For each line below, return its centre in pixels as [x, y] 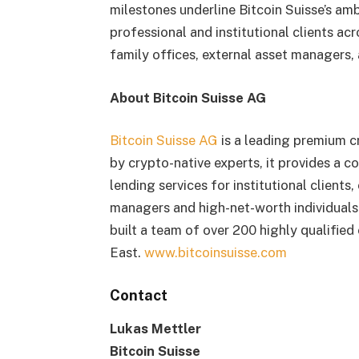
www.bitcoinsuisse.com [215, 253]
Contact [138, 296]
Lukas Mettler [155, 328]
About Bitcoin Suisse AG [188, 97]
